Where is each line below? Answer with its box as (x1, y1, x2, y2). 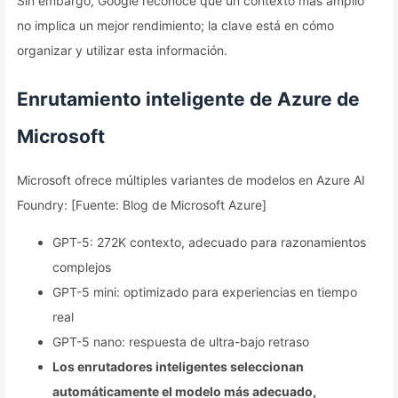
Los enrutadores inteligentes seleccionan (52, 359, 304, 374)
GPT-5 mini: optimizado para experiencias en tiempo (52, 284, 357, 299)
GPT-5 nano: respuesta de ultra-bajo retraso (52, 334, 309, 349)
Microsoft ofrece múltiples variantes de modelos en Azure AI (17, 172, 365, 187)
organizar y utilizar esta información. (17, 43, 227, 58)
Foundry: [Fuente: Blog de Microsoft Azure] (17, 197, 267, 212)
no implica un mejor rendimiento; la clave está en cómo (17, 18, 334, 33)
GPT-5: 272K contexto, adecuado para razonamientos (52, 235, 366, 250)
